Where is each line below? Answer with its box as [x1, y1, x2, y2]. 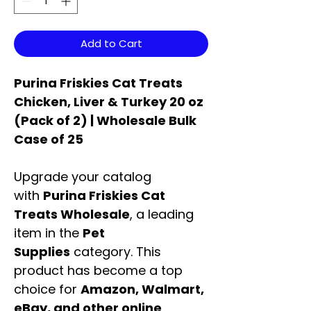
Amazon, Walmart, [81, 280, 204, 299]
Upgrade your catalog [14, 168, 151, 186]
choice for [14, 280, 81, 299]
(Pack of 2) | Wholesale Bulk [14, 112, 196, 130]
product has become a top [14, 262, 183, 280]
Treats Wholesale [14, 205, 130, 224]
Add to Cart [80, 36, 142, 51]
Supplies [14, 243, 70, 261]
